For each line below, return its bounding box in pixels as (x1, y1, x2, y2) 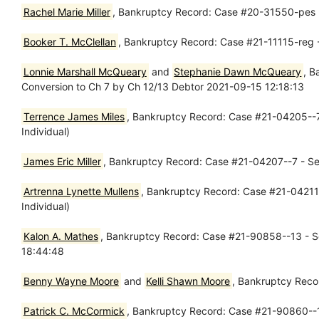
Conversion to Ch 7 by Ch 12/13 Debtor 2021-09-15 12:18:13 (21, 80, 304, 93)
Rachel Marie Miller (23, 5, 110, 18)
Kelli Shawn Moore (146, 274, 231, 287)
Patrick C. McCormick (23, 304, 125, 317)
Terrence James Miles (23, 110, 125, 122)
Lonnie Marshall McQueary (23, 65, 147, 78)
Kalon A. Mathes (23, 229, 98, 242)
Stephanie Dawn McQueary (174, 65, 302, 78)
